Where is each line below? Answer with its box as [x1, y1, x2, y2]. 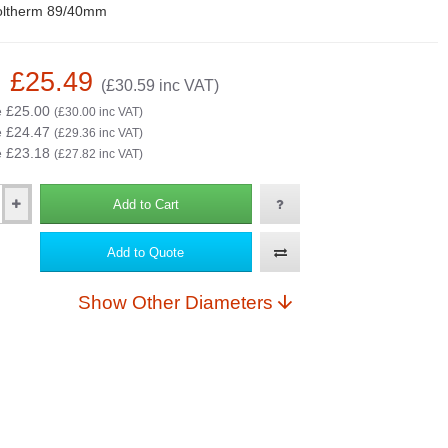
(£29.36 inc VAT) [53, 126, 143, 140]
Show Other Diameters [131, 292, 273, 313]
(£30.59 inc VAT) [100, 77, 219, 94]
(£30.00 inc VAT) [53, 105, 143, 119]
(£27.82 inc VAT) [53, 147, 143, 161]
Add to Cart [112, 196, 179, 212]
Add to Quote [107, 244, 185, 260]
